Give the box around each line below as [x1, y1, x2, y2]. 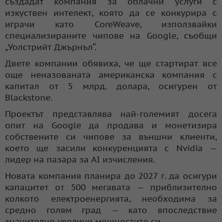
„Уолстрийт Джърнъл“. [5, 41, 97, 53]
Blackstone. [5, 92, 53, 103]
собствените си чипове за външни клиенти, [5, 131, 217, 142]
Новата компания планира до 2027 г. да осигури [5, 170, 217, 181]
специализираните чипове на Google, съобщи [5, 30, 217, 41]
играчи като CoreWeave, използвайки [5, 18, 217, 30]
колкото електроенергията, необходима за [5, 193, 217, 204]
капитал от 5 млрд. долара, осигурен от [5, 80, 217, 92]
